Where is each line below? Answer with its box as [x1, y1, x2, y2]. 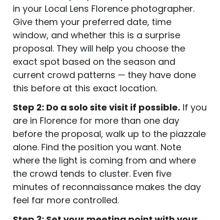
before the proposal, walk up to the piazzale [13, 127, 206, 140]
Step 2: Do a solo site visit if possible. [13, 101, 180, 113]
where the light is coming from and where [13, 154, 196, 166]
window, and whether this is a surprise [13, 28, 180, 41]
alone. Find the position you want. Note [13, 140, 181, 153]
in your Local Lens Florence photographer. [13, 2, 194, 15]
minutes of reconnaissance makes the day [13, 180, 201, 193]
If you [180, 101, 207, 113]
